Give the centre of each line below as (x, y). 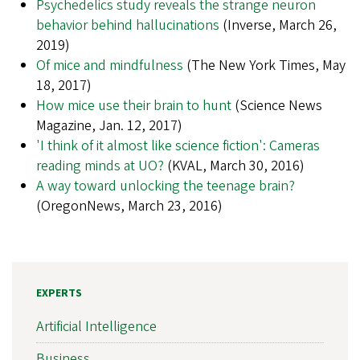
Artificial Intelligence (96, 327)
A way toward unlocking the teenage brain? (166, 186)
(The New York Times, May (264, 66)
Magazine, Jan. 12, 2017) (109, 126)
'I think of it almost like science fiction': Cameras (178, 146)
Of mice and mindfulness (110, 66)
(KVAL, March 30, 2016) (234, 166)
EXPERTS (59, 294)
